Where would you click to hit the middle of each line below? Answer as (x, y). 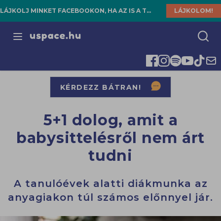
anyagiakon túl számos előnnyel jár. (110, 198)
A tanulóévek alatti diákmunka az (110, 184)
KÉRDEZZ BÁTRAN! (101, 87)
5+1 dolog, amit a (110, 120)
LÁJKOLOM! (194, 11)
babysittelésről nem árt (110, 138)
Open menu (41, 41)
